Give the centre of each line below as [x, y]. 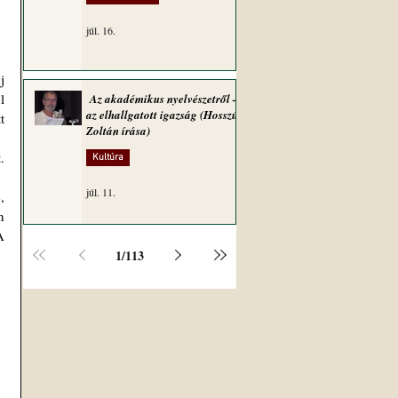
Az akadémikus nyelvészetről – [163, 99]
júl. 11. [101, 192]
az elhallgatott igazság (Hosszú [162, 115]
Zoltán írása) [118, 131]
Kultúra [108, 158]
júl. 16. [101, 30]
